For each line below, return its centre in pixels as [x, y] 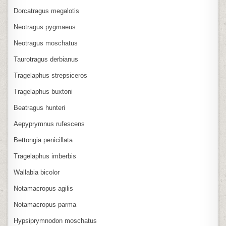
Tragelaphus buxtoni [43, 91]
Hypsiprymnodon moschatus [55, 220]
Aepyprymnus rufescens [49, 124]
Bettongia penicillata [43, 140]
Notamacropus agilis [44, 188]
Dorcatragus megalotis [47, 11]
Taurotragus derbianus [46, 59]
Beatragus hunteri [40, 107]
